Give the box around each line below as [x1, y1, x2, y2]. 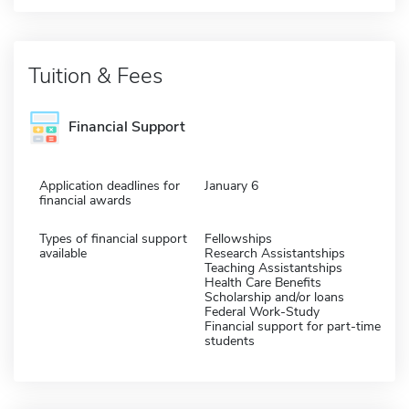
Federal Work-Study [204, 302, 320, 320]
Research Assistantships [204, 244, 345, 262]
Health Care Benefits [204, 273, 321, 291]
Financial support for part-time [204, 317, 381, 335]
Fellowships [204, 229, 272, 247]
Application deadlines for [39, 176, 180, 194]
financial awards [39, 191, 131, 209]
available [39, 244, 87, 262]
